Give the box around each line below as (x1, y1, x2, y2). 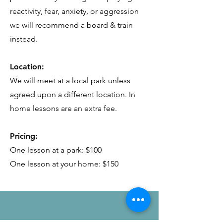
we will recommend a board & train (10, 20, 133, 30)
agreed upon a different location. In (10, 90, 135, 99)
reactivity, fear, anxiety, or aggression (10, 6, 139, 16)
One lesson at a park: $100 (10, 145, 102, 155)
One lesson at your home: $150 (10, 159, 118, 168)
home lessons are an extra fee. (10, 104, 117, 113)
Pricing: (10, 131, 40, 141)
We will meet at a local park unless (10, 76, 130, 85)
